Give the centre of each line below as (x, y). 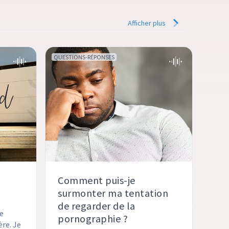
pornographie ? (93, 219)
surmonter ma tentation (113, 193)
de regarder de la (97, 206)
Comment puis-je (97, 180)
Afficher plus (148, 23)
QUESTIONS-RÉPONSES (84, 57)
